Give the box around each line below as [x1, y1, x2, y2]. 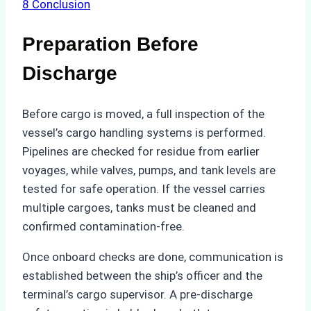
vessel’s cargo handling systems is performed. [22, 125, 266, 140]
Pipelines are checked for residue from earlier [22, 144, 260, 158]
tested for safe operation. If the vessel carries [22, 181, 265, 196]
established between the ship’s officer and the [22, 268, 262, 283]
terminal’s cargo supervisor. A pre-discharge [22, 287, 253, 301]
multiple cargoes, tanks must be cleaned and [22, 200, 256, 215]
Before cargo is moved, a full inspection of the [22, 106, 264, 121]
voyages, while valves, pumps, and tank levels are [22, 162, 276, 177]
